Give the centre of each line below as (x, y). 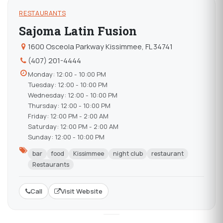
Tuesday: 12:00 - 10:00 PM (67, 84)
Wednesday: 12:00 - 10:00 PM (72, 95)
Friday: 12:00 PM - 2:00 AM (68, 116)
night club (128, 154)
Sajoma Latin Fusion (78, 31)
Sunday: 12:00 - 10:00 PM (66, 137)
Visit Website (81, 191)
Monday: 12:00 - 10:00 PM (67, 74)
